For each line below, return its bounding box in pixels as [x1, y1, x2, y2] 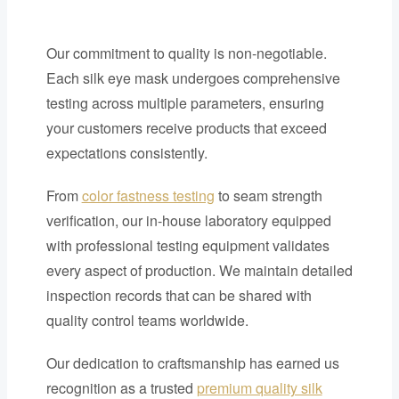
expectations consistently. [45, 142, 208, 163]
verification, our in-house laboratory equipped [45, 209, 331, 231]
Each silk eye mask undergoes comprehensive [45, 67, 340, 88]
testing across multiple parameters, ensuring [45, 92, 324, 113]
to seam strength [214, 184, 322, 206]
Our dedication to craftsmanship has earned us [45, 352, 339, 373]
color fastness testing [81, 184, 215, 206]
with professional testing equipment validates [45, 234, 330, 256]
